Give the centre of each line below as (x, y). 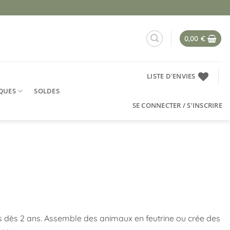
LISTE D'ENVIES (171, 76)
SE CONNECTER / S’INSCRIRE (177, 105)
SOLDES (47, 91)
